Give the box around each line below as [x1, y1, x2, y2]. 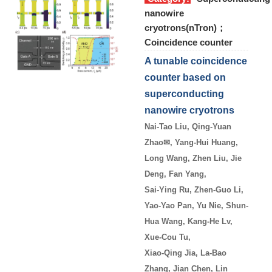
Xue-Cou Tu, [144, 232, 193, 242]
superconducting [144, 88, 224, 99]
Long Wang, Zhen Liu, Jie [144, 153, 242, 163]
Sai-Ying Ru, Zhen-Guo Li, [144, 185, 243, 194]
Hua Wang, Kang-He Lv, [144, 216, 233, 226]
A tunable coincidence [144, 55, 247, 66]
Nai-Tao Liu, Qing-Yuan [144, 121, 231, 131]
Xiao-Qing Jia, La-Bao [144, 248, 226, 257]
